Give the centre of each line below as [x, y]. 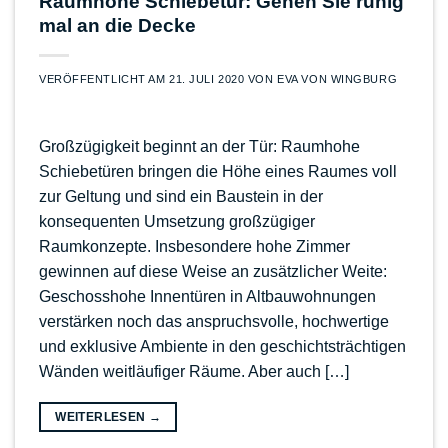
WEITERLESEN [102, 416]
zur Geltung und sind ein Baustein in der [181, 196]
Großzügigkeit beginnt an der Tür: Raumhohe [199, 146]
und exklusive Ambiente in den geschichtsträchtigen [222, 346]
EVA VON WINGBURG [337, 78]
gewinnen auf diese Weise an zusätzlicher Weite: [213, 271]
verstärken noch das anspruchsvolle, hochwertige [214, 321]
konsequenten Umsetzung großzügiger [177, 221]
